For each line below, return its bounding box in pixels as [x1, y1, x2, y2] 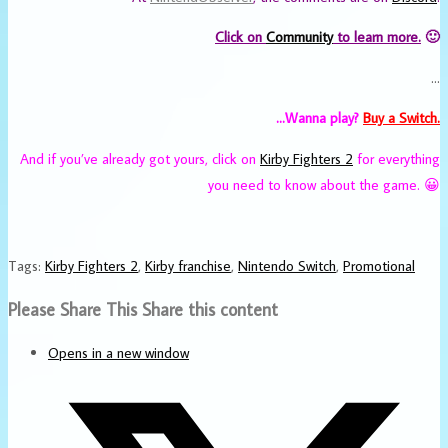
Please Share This [8, 297, 137, 321]
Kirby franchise [145, 255, 231, 275]
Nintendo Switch [238, 255, 336, 275]
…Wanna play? [276, 108, 363, 128]
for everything [353, 148, 440, 168]
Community [266, 27, 333, 47]
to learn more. [333, 27, 421, 47]
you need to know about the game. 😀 [208, 174, 440, 194]
